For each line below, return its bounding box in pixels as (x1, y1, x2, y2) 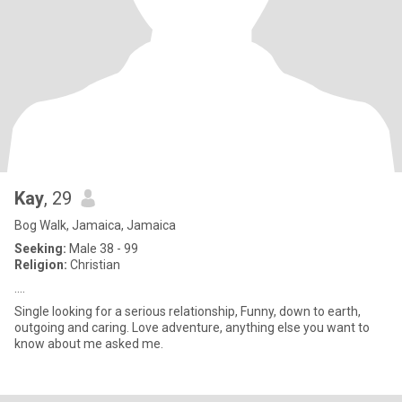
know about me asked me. (14, 336, 163, 351)
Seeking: (14, 241, 66, 256)
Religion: (14, 258, 67, 272)
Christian (67, 258, 120, 272)
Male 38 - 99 (66, 241, 138, 256)
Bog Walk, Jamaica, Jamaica (14, 218, 176, 232)
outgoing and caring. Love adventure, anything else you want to (14, 320, 370, 335)
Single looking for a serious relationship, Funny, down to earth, (14, 304, 361, 319)
